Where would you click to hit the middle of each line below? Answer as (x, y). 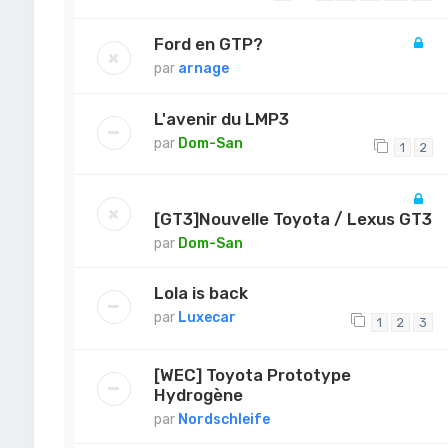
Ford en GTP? (208, 43)
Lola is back (200, 293)
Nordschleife (223, 419)
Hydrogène (198, 394)
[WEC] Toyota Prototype (252, 374)
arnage (203, 68)
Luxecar (206, 318)
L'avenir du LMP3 (221, 118)
